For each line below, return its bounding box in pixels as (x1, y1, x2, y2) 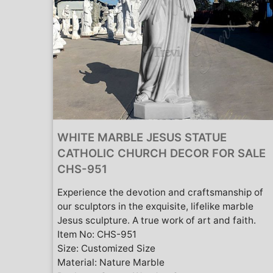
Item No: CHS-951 (57, 228, 136, 240)
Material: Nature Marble (57, 256, 165, 268)
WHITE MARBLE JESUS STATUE (57, 130, 227, 144)
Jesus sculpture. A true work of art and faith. (57, 214, 256, 226)
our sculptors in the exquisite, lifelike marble (57, 200, 253, 212)
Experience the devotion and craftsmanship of (57, 186, 263, 198)
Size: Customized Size (57, 242, 155, 254)
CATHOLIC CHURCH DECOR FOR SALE (57, 146, 266, 160)
